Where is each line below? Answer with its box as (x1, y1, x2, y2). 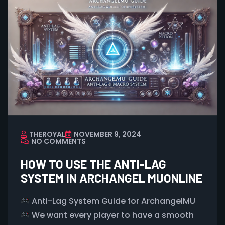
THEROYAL (29, 129, 65, 139)
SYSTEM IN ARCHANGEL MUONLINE (21, 170, 202, 185)
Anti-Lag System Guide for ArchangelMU (30, 195, 196, 207)
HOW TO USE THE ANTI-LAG (21, 156, 166, 171)
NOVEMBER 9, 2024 (74, 129, 141, 139)
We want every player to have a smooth (30, 209, 194, 221)
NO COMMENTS (31, 136, 86, 146)
